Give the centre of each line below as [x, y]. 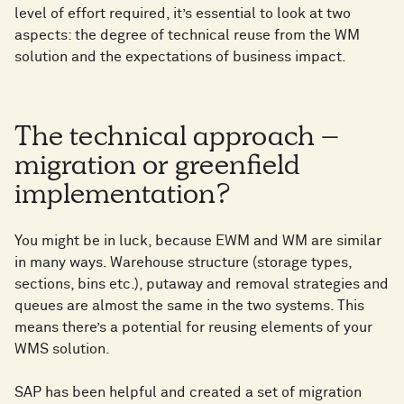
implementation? [123, 198]
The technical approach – [177, 140]
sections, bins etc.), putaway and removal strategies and [202, 285]
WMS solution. [62, 349]
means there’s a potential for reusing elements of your [193, 328]
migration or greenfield [157, 169]
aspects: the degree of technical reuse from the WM [187, 36]
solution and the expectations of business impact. [180, 57]
